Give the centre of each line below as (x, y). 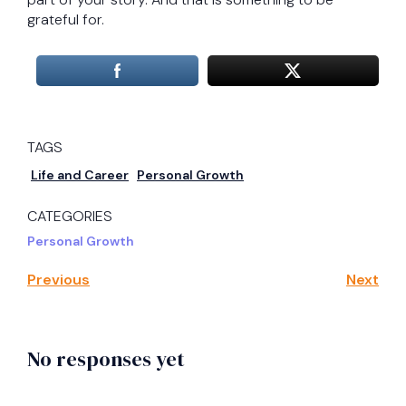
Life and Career (80, 175)
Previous (58, 280)
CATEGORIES (70, 217)
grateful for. (66, 20)
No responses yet (106, 360)
